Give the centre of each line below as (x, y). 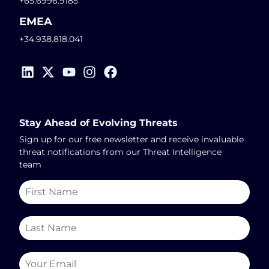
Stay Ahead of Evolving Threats (98, 123)
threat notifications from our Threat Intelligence (120, 152)
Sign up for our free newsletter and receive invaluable (131, 140)
